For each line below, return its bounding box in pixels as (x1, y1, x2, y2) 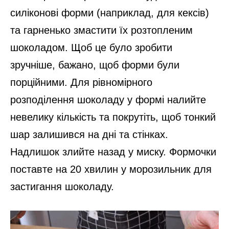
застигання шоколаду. (10, 180, 114, 192)
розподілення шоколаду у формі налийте (10, 94, 206, 105)
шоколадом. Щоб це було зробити (10, 41, 172, 53)
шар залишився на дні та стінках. (10, 128, 168, 140)
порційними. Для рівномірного (10, 76, 152, 88)
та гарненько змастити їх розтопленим (10, 24, 193, 36)
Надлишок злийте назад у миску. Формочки (10, 146, 216, 157)
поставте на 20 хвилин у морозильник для (10, 163, 212, 175)
